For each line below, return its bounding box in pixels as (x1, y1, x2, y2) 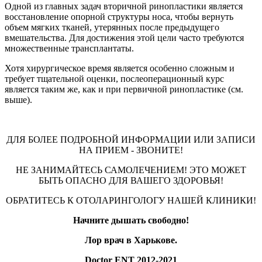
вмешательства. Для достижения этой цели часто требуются (5, 32, 244, 43)
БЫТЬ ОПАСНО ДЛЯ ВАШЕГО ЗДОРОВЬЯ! (39, 175, 223, 185)
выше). (5, 94, 32, 105)
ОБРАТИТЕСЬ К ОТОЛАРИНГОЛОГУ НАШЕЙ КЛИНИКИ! (6, 195, 256, 205)
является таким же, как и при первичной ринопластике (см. (5, 84, 243, 94)
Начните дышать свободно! (73, 215, 189, 225)
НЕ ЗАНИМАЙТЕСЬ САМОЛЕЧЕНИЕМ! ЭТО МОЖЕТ (16, 164, 246, 175)
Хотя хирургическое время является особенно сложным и (5, 63, 235, 73)
